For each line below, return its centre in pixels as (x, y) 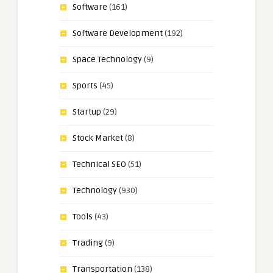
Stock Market (98, 138)
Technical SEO (99, 164)
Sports (85, 85)
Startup (87, 112)
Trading (88, 243)
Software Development (118, 33)
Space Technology (107, 59)
